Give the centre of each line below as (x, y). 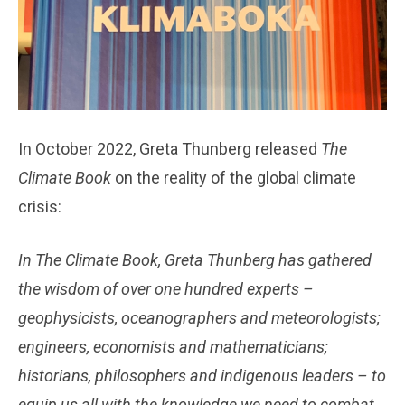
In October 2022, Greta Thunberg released (170, 149)
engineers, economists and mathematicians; (173, 347)
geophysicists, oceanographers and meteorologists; (199, 318)
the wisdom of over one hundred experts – (166, 289)
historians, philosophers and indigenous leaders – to (202, 376)
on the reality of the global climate (234, 178)
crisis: (40, 207)
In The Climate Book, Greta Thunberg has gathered (195, 260)
